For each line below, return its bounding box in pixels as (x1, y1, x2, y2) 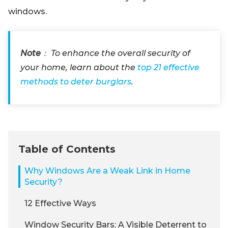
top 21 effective (137, 63, 199, 72)
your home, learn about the (20, 63, 137, 72)
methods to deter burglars (20, 77, 131, 87)
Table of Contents (18, 143, 116, 155)
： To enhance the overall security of (41, 48, 190, 58)
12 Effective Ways (24, 198, 96, 208)
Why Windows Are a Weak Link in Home (24, 166, 190, 176)
